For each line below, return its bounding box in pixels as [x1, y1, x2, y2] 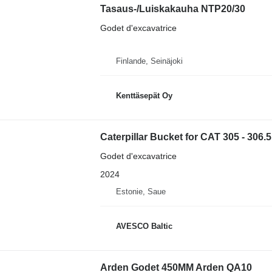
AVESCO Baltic [115, 222, 172, 231]
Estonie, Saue [115, 186, 166, 196]
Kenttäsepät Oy [115, 91, 172, 101]
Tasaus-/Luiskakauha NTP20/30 [100, 3, 245, 14]
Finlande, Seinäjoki [115, 56, 183, 66]
